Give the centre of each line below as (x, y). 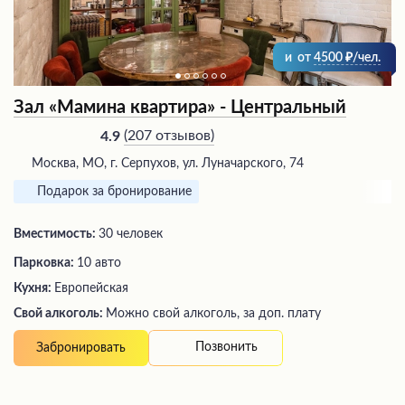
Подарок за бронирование (114, 191)
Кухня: (34, 288)
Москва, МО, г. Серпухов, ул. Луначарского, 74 (168, 163)
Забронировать (81, 348)
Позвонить (226, 348)
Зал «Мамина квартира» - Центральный (180, 107)
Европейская (91, 288)
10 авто (99, 263)
